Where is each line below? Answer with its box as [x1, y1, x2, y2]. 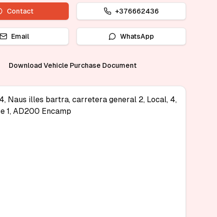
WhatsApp [120, 32, 155, 40]
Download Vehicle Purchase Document [9, 62, 137, 69]
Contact [7, 7, 34, 15]
